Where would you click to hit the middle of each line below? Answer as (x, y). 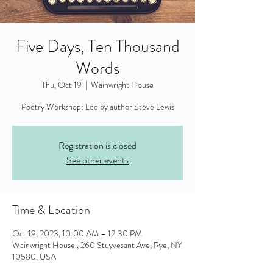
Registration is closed (97, 145)
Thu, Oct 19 (62, 85)
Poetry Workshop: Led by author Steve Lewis (97, 107)
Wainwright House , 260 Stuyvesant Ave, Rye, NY (97, 245)
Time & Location (51, 210)
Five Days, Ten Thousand (97, 46)
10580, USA (34, 257)
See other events (97, 160)
